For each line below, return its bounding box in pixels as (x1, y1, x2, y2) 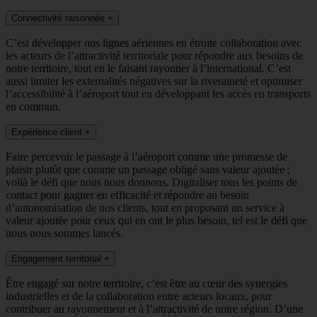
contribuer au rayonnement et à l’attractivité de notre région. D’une (6, 302, 303, 315)
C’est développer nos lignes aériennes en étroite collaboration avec (6, 36, 301, 49)
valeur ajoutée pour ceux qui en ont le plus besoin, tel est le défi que (6, 214, 307, 226)
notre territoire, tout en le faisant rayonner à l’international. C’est (6, 62, 291, 74)
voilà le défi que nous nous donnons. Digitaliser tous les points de (6, 175, 297, 188)
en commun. (6, 100, 61, 113)
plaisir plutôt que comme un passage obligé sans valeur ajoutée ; (6, 163, 290, 175)
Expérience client (11, 126, 82, 137)
